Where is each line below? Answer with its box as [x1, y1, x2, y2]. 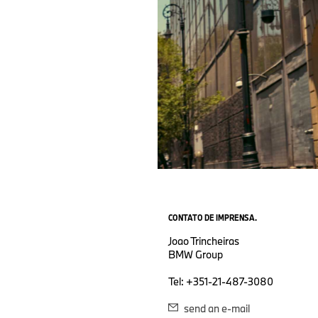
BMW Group [168, 248, 223, 262]
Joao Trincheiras [168, 234, 239, 248]
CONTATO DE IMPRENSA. [168, 212, 257, 224]
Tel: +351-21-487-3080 [168, 275, 273, 289]
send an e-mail [182, 302, 250, 316]
